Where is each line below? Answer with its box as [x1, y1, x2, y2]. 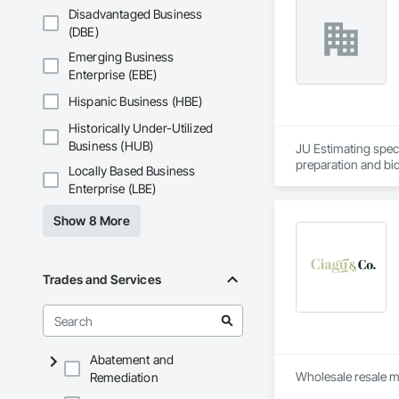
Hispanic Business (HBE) [69, 94, 203, 110]
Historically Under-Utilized [69, 120, 214, 136]
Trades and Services [43, 272, 161, 288]
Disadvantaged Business [69, 6, 203, 22]
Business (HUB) [69, 138, 154, 154]
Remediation [90, 370, 159, 386]
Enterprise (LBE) [69, 181, 157, 197]
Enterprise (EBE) [69, 67, 158, 83]
